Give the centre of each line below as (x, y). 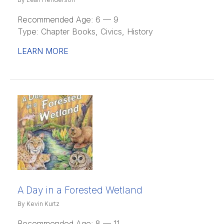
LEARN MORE (43, 51)
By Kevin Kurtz (38, 203)
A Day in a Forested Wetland (80, 190)
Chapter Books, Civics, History (96, 31)
